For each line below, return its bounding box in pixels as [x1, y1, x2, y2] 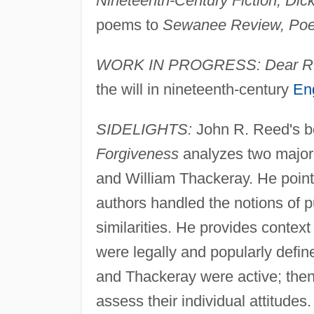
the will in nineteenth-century [95, 80, 293, 98]
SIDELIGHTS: [95, 120, 192, 138]
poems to [95, 15, 163, 34]
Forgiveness [95, 144, 179, 163]
